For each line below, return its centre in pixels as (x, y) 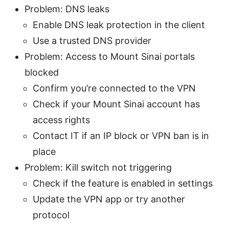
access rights (61, 120)
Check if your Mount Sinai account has (116, 104)
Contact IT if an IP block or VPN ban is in (121, 135)
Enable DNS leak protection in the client (119, 25)
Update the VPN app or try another (109, 199)
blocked (42, 72)
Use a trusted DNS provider (92, 40)
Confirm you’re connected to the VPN (114, 88)
